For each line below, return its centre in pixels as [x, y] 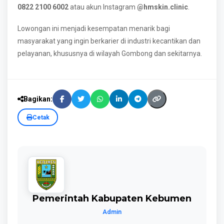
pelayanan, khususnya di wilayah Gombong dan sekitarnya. [110, 53]
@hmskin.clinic [162, 7]
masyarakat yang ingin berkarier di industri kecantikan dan [109, 41]
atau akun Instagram [103, 7]
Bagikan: [38, 99]
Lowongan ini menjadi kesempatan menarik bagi [94, 28]
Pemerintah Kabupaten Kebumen [112, 198]
